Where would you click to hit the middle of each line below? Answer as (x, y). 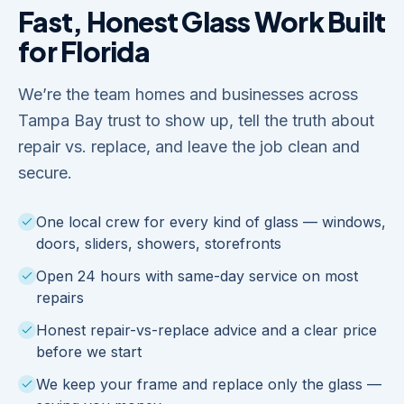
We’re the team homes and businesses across (188, 94)
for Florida (84, 51)
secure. (45, 173)
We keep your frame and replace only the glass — (209, 384)
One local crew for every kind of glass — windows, (211, 222)
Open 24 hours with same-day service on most (197, 276)
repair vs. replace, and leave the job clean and (189, 147)
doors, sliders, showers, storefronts (159, 243)
